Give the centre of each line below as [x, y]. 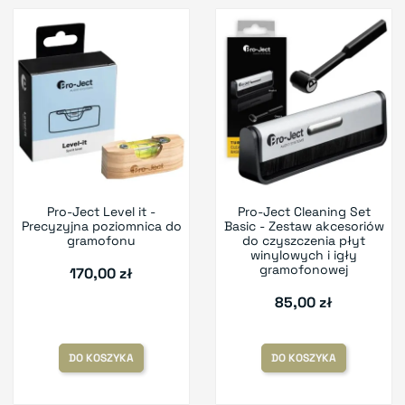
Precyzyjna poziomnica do [101, 226]
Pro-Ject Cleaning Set [304, 212]
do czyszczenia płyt [304, 241]
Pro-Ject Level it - [101, 212]
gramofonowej [304, 270]
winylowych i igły [304, 255]
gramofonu [101, 241]
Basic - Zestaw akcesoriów [304, 226]
